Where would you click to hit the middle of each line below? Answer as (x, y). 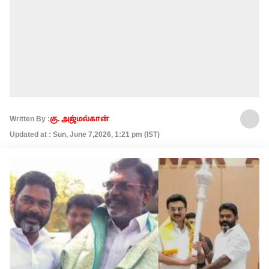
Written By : (30, 119)
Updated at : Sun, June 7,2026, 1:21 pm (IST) (85, 134)
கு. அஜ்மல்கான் (80, 119)
